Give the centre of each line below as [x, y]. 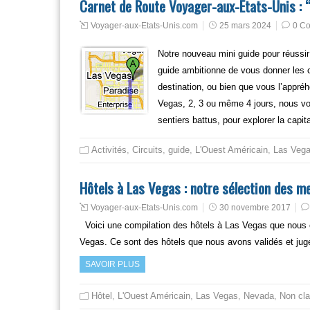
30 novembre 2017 [255, 208]
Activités [109, 150]
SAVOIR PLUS [112, 264]
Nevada [259, 296]
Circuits [147, 150]
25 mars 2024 [245, 26]
